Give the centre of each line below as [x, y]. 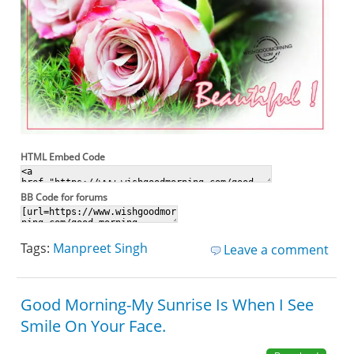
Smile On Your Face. [94, 326]
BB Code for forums [64, 197]
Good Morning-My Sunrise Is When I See [168, 304]
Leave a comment [276, 249]
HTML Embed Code [63, 156]
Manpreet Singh [101, 248]
